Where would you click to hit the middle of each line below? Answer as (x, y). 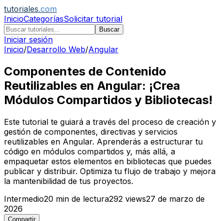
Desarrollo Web (56, 49)
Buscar (109, 29)
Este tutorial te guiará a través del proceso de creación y (110, 122)
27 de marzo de (175, 199)
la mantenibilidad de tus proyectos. (69, 181)
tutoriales (21, 9)
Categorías (44, 19)
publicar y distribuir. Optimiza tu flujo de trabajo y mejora (110, 171)
